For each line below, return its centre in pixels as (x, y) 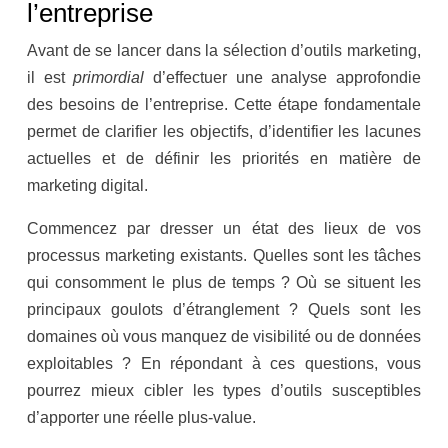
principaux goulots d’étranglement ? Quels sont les (224, 310)
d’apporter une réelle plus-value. (141, 418)
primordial (113, 78)
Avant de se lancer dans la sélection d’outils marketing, (224, 51)
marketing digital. (87, 186)
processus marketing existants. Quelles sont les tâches (224, 256)
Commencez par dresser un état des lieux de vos (224, 229)
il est (50, 78)
